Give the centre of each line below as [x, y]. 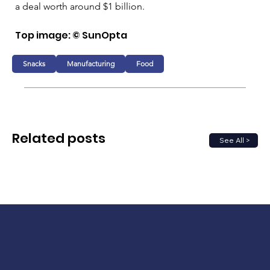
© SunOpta [100, 35]
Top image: [44, 35]
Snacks [34, 63]
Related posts [59, 139]
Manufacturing [91, 63]
